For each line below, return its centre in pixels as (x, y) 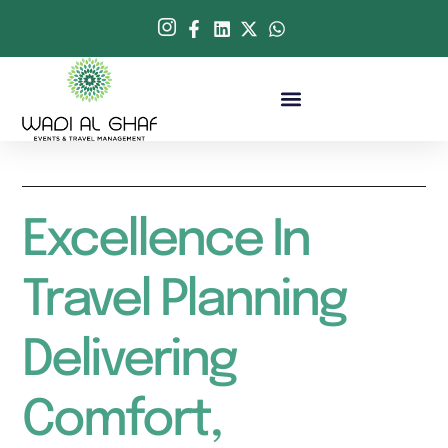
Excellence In (166, 241)
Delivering (129, 361)
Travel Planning (184, 301)
